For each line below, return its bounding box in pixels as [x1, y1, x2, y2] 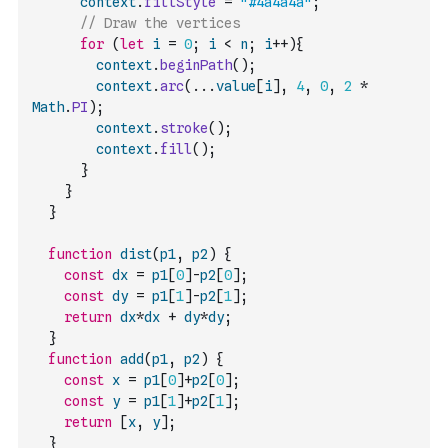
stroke [160, 120, 208, 136]
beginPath [160, 57, 232, 73]
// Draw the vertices [80, 15, 240, 31]
